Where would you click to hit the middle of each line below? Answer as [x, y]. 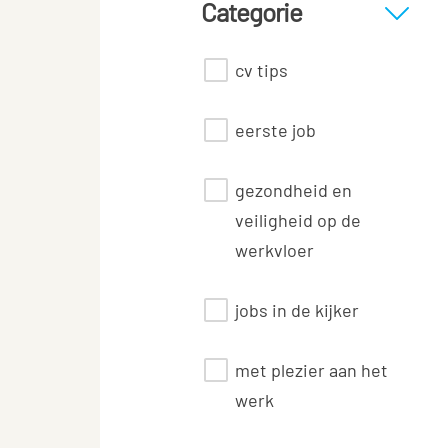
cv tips [261, 70]
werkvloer [274, 250]
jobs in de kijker [297, 310]
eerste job [275, 130]
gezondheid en [293, 190]
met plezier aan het [311, 370]
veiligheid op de [298, 220]
